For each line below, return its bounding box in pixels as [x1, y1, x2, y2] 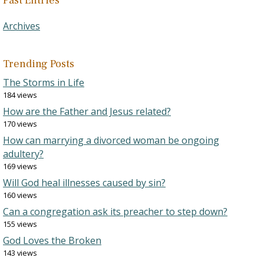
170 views [3, 118, 37, 129]
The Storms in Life [3, 76, 84, 89]
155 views [3, 219, 37, 229]
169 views [3, 161, 37, 171]
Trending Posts [3, 57, 74, 71]
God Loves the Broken [3, 234, 101, 247]
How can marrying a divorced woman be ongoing [3, 134, 219, 147]
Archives [3, 19, 40, 32]
